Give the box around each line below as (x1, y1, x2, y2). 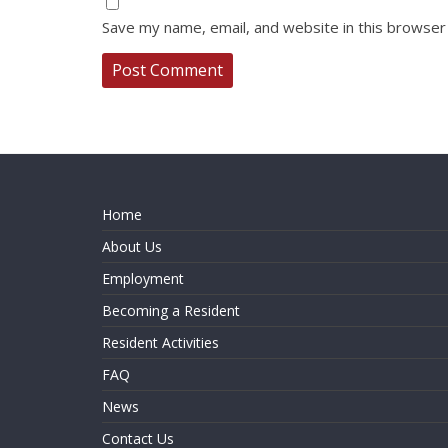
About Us (102, 237, 162, 256)
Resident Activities (102, 333, 219, 352)
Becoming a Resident (102, 301, 240, 320)
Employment (102, 269, 184, 288)
